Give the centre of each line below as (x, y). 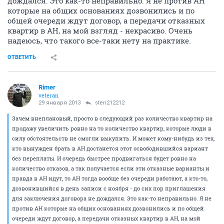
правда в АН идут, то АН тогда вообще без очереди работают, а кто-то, (110, 178)
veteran (48, 95)
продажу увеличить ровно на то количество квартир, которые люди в (112, 128)
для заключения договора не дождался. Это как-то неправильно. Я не (112, 198)
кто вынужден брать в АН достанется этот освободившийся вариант (110, 148)
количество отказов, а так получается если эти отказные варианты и (111, 168)
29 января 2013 (59, 103)
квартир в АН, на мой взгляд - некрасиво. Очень (100, 30)
